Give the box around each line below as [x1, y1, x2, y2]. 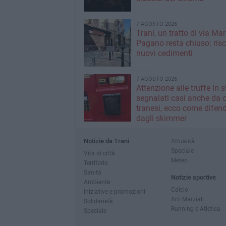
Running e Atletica [171, 205, 220, 212]
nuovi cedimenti [136, 48, 193, 58]
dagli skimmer [136, 114, 187, 123]
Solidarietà [83, 197, 113, 205]
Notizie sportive [171, 174, 216, 181]
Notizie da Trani [83, 137, 129, 145]
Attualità [171, 137, 195, 145]
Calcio [171, 186, 188, 193]
